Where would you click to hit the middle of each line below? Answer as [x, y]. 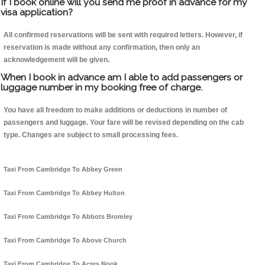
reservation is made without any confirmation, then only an [102, 48]
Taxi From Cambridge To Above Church [65, 240]
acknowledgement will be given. [56, 60]
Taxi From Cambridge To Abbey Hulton [64, 193]
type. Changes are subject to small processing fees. [91, 135]
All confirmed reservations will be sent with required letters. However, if [123, 35]
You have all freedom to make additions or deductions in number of [115, 110]
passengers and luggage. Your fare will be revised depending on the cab [124, 123]
